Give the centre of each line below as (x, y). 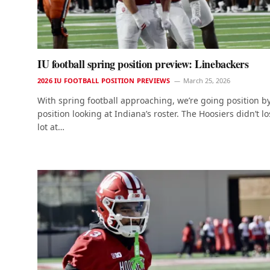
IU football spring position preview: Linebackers (143, 64)
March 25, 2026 (207, 81)
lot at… (51, 127)
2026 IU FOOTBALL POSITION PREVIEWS (104, 81)
